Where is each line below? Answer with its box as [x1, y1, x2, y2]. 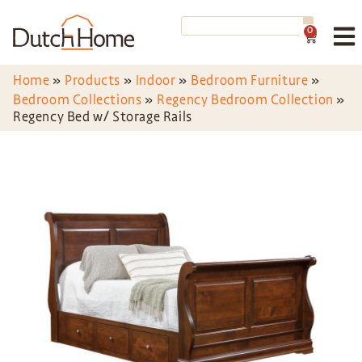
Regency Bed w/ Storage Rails [13, 108, 192, 125]
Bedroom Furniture [191, 72, 309, 89]
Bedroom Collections [13, 91, 142, 108]
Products [65, 72, 121, 89]
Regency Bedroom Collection [157, 91, 334, 108]
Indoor [135, 72, 176, 89]
